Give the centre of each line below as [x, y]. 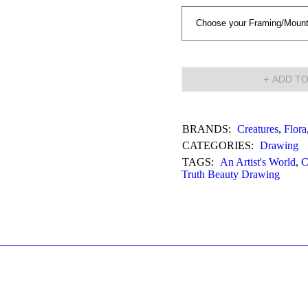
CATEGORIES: [218, 145]
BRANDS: [207, 129]
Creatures [258, 129]
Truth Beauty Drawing [231, 174]
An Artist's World [258, 162]
